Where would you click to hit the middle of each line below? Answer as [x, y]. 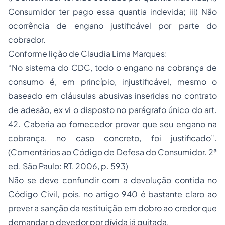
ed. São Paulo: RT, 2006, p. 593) [68, 166]
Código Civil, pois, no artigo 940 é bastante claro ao [113, 194]
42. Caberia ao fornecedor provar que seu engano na [113, 124]
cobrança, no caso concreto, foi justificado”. [113, 138]
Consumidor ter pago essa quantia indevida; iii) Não [113, 11]
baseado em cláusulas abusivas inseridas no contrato [113, 96]
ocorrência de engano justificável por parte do [113, 25]
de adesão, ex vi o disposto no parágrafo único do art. [113, 110]
